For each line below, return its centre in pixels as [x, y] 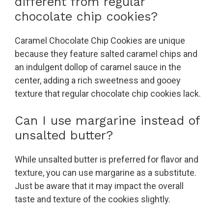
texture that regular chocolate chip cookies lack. [108, 93]
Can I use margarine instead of [107, 120]
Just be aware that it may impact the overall [99, 186]
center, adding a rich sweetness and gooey [98, 80]
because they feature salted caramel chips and [106, 54]
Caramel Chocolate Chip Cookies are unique [100, 40]
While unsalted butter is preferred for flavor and [107, 159]
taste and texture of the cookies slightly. [93, 199]
